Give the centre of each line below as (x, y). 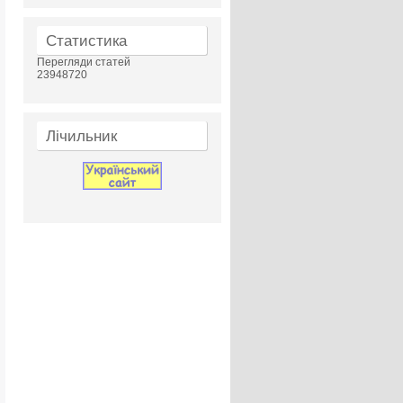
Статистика (86, 41)
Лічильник (81, 136)
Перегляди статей (84, 62)
